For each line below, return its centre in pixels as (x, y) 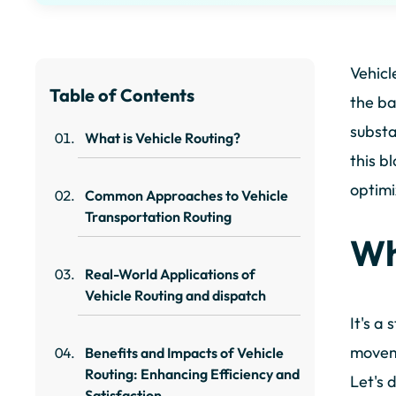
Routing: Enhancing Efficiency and (192, 374)
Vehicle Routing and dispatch (175, 296)
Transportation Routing (158, 217)
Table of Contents (122, 95)
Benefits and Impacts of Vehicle (184, 353)
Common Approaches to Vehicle (187, 196)
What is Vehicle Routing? (163, 138)
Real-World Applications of (170, 274)
